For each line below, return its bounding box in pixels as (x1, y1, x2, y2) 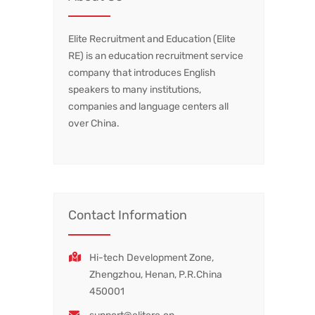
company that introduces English (68, 67, 216, 79)
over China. (68, 117, 120, 129)
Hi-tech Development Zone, (89, 251, 214, 264)
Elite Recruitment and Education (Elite (68, 33, 236, 45)
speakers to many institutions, (68, 84, 201, 96)
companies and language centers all (68, 101, 229, 112)
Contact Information (68, 207, 187, 223)
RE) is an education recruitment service (68, 50, 243, 62)
